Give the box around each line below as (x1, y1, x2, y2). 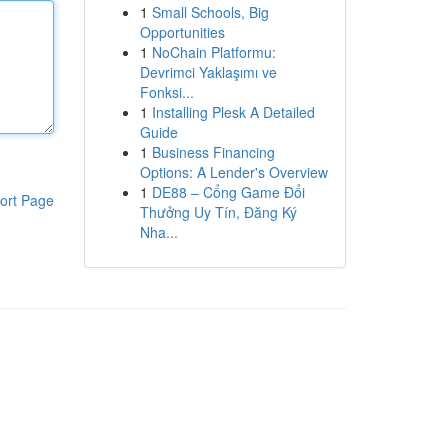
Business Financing (151, 142, 275, 162)
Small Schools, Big (151, 2, 269, 22)
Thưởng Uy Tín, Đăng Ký (139, 202, 297, 222)
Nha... (139, 222, 178, 242)
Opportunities (139, 22, 225, 42)
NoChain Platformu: (151, 42, 276, 62)
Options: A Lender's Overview (139, 162, 328, 182)
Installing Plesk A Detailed (151, 102, 315, 122)
